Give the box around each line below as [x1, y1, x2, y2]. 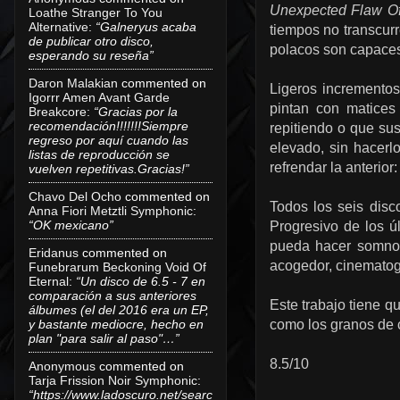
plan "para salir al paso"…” [29, 330, 179, 346]
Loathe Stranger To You [29, 4, 162, 20]
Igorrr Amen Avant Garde [29, 89, 170, 104]
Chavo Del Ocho [29, 188, 121, 204]
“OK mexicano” [29, 217, 113, 232]
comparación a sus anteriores [29, 287, 196, 303]
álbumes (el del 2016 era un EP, [29, 302, 209, 317]
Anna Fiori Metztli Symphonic [29, 203, 193, 218]
